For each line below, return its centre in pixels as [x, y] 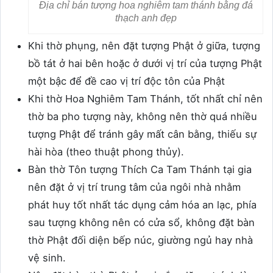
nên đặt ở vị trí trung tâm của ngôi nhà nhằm [134, 187]
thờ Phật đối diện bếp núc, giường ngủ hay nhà [140, 240]
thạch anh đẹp [146, 18]
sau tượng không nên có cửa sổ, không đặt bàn [141, 223]
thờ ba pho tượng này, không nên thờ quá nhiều [143, 117]
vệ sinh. [48, 258]
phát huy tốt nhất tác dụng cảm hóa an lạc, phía [142, 205]
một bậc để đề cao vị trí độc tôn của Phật [126, 81]
